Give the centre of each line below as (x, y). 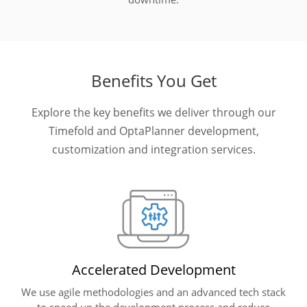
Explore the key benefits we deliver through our (153, 112)
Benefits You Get (153, 80)
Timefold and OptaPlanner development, (153, 131)
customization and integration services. (153, 149)
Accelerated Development (153, 269)
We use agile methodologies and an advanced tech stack (153, 292)
